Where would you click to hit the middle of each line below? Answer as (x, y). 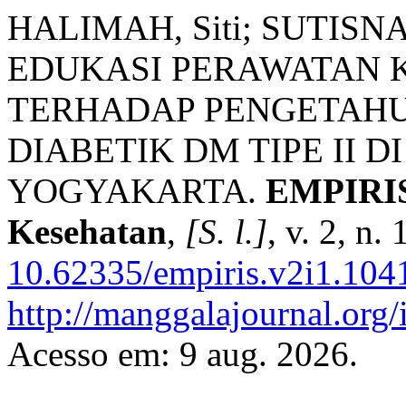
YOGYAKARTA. (136, 191)
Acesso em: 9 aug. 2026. (183, 354)
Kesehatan (87, 232)
